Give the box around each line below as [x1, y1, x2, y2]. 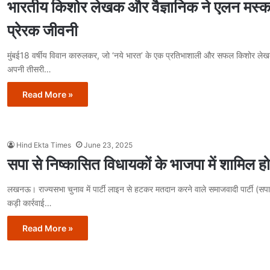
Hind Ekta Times [16, 140, 71, 149]
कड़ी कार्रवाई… [7, 197, 52, 208]
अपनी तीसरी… [7, 64, 51, 74]
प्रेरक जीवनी [7, 21, 78, 40]
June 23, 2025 [84, 140, 133, 149]
